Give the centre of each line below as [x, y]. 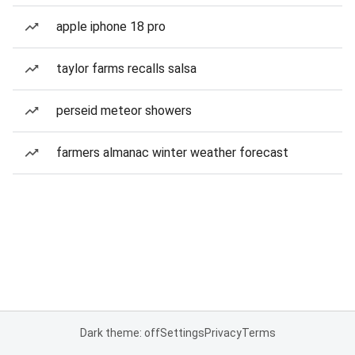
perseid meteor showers [124, 111]
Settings [182, 333]
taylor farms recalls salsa [126, 69]
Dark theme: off [120, 333]
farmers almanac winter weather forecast [172, 153]
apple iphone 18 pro [111, 27]
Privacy [223, 333]
